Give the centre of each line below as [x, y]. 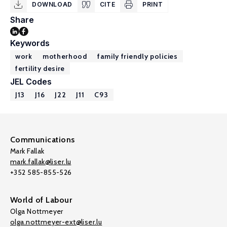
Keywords [30, 43]
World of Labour [41, 200]
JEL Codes [31, 82]
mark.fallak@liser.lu [41, 162]
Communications [43, 140]
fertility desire [40, 68]
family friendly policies [137, 56]
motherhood [65, 56]
